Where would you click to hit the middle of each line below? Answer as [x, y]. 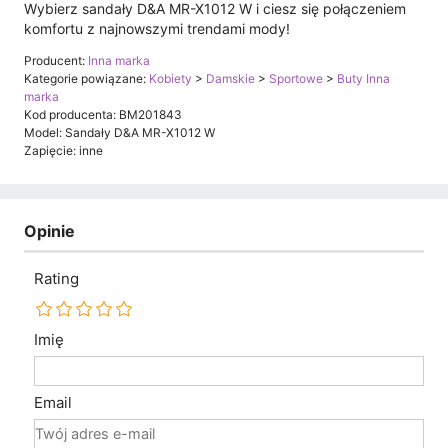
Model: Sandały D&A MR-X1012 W [119, 132]
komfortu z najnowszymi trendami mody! [157, 28]
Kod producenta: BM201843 [103, 114]
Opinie [49, 230]
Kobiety [170, 78]
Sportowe [296, 78]
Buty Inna [363, 78]
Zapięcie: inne [63, 150]
